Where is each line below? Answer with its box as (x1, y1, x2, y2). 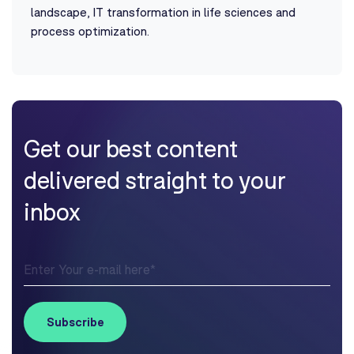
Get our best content (24, 133, 238, 162)
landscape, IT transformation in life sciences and (31, 4, 296, 19)
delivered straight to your (24, 164, 285, 194)
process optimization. (31, 23, 149, 38)
